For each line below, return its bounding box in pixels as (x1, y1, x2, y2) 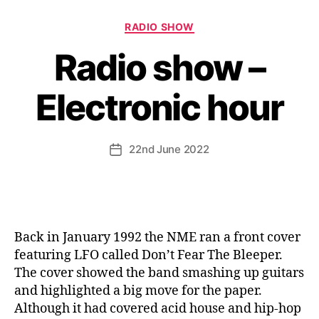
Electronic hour (36, 86, 283, 129)
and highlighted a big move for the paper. (14, 283, 262, 299)
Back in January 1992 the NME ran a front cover (14, 229, 300, 246)
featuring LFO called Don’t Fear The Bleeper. (14, 247, 283, 263)
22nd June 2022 (129, 142, 209, 156)
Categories (159, 16, 223, 31)
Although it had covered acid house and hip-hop (14, 300, 301, 317)
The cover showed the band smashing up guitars (14, 265, 304, 281)
